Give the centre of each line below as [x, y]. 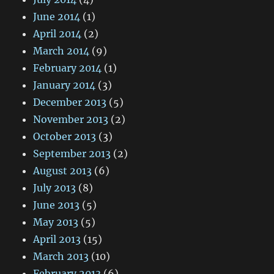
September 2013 [72, 154]
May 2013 [56, 222]
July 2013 [55, 188]
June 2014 [57, 17]
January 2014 [65, 85]
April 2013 [57, 239]
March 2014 [61, 51]
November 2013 [71, 120]
